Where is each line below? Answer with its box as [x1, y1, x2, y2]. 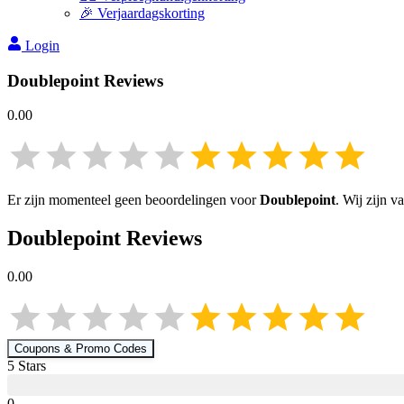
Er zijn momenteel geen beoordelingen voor [7, 192, 260, 208]
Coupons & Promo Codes [14, 342, 147, 356]
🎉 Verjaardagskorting [79, 5, 205, 21]
